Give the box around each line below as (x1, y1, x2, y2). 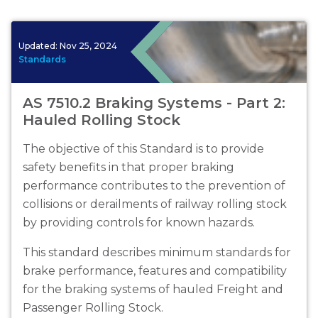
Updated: (18, 40, 60, 51)
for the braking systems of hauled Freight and (23, 283, 283, 297)
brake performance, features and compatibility (23, 264, 287, 278)
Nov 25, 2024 (60, 40, 117, 51)
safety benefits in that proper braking (23, 160, 234, 175)
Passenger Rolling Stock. (23, 301, 163, 315)
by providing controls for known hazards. (23, 216, 255, 230)
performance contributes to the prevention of (23, 179, 285, 193)
